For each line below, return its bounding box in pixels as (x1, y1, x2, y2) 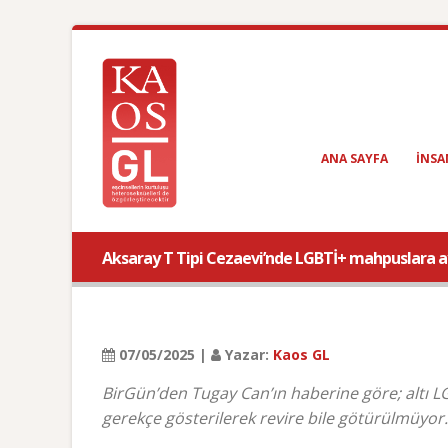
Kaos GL (273, 345, 330, 364)
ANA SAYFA (321, 150, 388, 167)
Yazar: (221, 345, 273, 364)
